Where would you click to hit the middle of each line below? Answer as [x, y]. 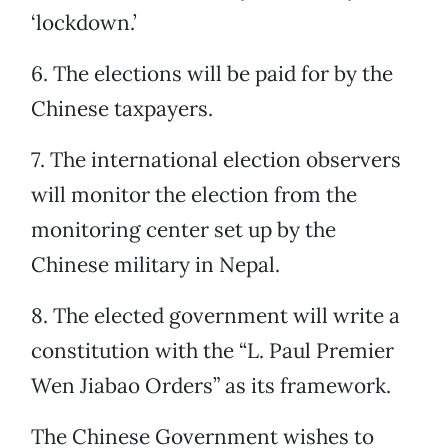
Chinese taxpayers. [122, 109]
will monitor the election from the [194, 195]
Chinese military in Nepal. [155, 265]
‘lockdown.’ [84, 23]
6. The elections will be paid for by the [212, 74]
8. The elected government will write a [215, 316]
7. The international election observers [216, 160]
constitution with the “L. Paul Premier [212, 351]
